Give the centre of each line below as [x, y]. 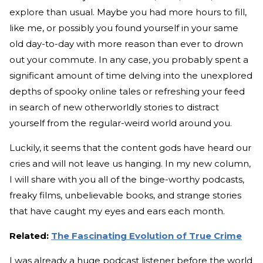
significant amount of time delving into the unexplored [131, 76]
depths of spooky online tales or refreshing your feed [127, 92]
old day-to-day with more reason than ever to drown [126, 44]
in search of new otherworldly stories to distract [114, 107]
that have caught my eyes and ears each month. [117, 211]
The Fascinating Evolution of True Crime [146, 236]
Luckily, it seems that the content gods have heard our [130, 148]
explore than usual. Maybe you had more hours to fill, [128, 12]
